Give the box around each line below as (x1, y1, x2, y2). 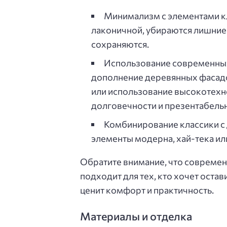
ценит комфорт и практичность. (80, 184, 214, 196)
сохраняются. (91, 39, 149, 50)
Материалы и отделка (80, 209, 192, 222)
